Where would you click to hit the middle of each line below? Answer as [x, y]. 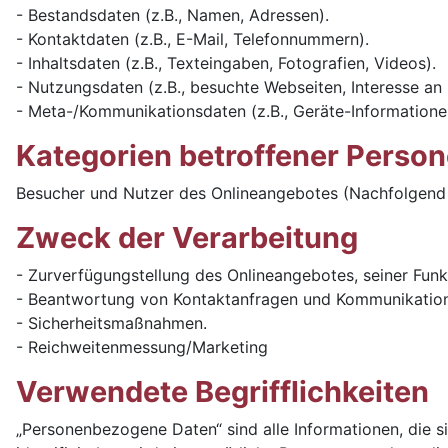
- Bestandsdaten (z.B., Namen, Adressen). [172, 15]
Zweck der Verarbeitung [187, 237]
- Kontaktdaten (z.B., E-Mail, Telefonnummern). [192, 39]
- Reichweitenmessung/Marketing [142, 347]
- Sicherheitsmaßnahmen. [111, 323]
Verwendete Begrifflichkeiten [222, 391]
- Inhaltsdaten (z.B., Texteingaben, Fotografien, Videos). [226, 63]
